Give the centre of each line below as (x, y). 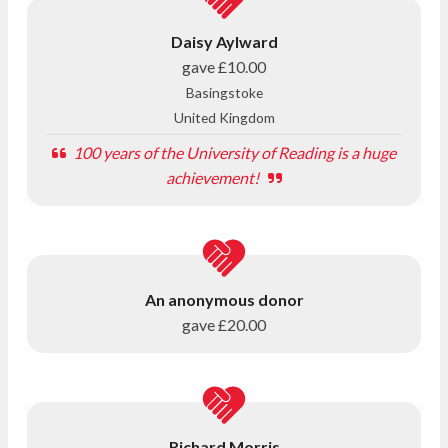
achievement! (215, 177)
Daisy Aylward (224, 41)
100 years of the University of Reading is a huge (233, 152)
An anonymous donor (224, 299)
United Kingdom (224, 117)
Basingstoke (224, 92)
